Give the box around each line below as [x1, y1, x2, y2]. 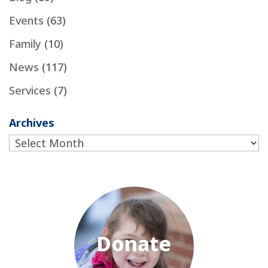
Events [9, 13, 44, 28]
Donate [96, 230, 172, 258]
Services [9, 83, 51, 98]
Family [9, 36, 41, 51]
